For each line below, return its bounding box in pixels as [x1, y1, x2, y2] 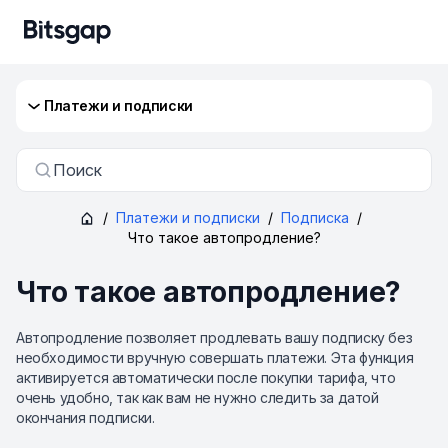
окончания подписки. [16, 409, 155, 426]
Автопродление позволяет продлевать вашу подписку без [16, 329, 413, 346]
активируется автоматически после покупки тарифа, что [16, 369, 396, 386]
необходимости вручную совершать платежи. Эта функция [16, 349, 414, 366]
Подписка [280, 209, 349, 226]
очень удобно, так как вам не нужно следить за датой [16, 389, 379, 406]
